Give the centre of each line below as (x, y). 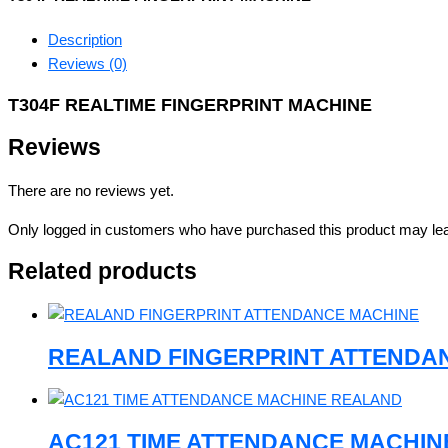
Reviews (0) (87, 63)
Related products (102, 272)
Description (85, 39)
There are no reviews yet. (91, 190)
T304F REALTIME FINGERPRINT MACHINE (190, 105)
